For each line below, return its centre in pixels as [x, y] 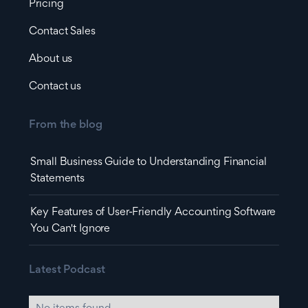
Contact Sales [62, 32]
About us [51, 59]
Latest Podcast [67, 271]
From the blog [66, 125]
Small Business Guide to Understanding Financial [148, 163]
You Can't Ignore [70, 229]
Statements [57, 179]
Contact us [55, 87]
